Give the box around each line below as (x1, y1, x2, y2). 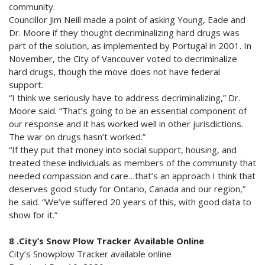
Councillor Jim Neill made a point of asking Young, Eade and (9, 13, 245, 25)
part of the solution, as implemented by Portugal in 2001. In (9, 39, 251, 51)
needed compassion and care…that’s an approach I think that (9, 169, 256, 182)
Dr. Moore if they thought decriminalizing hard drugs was (9, 26, 240, 38)
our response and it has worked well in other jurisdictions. (9, 117, 243, 130)
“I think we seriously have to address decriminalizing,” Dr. (9, 91, 240, 104)
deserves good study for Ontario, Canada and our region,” (9, 182, 245, 195)
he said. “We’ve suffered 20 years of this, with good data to (9, 195, 251, 208)
